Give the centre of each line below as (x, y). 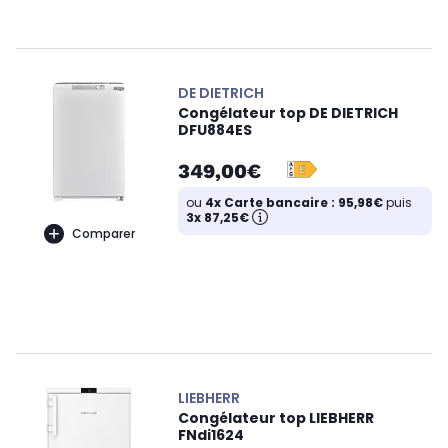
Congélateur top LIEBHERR (276, 418)
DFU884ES (215, 130)
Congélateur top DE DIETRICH (288, 113)
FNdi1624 (211, 435)
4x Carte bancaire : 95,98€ (294, 203)
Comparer (103, 233)
